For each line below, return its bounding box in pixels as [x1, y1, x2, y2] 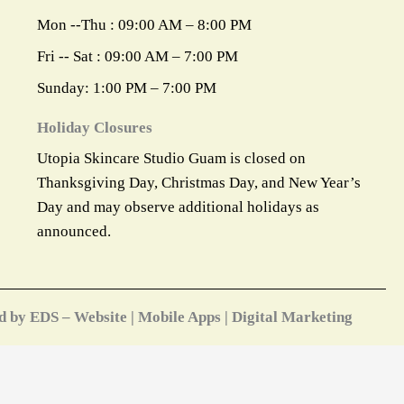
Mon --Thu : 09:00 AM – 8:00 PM [36, 16, 252, 33]
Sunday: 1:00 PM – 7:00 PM [36, 79, 216, 96]
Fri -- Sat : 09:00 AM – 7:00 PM [36, 48, 238, 65]
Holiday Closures [36, 119, 152, 136]
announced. [36, 223, 111, 240]
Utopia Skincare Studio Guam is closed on [36, 150, 306, 167]
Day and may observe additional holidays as [36, 198, 319, 216]
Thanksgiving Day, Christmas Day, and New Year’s [36, 174, 361, 191]
